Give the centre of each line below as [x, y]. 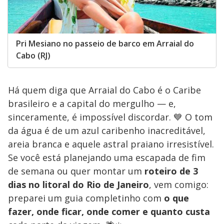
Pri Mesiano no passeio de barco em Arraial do [105, 44]
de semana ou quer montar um [76, 171]
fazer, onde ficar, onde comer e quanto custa [109, 212]
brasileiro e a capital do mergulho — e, [92, 104]
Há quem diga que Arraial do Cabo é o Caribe [104, 90]
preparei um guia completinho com [86, 198]
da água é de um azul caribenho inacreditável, [107, 131]
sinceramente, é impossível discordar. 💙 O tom [110, 117]
